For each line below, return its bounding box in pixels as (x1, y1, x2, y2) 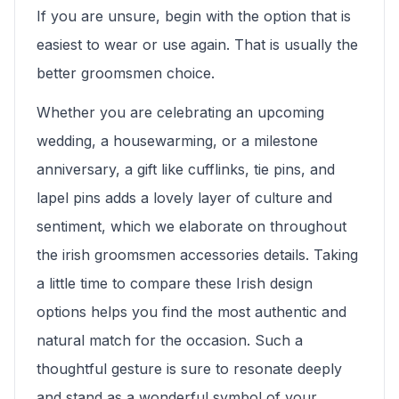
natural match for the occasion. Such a (37, 331, 303, 350)
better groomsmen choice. (37, 64, 215, 83)
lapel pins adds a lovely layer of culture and (37, 189, 332, 208)
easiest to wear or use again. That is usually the (37, 36, 358, 54)
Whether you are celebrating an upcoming (37, 103, 324, 122)
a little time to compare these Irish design (37, 274, 313, 293)
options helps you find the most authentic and (37, 303, 346, 322)
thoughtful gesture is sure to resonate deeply (37, 360, 342, 379)
